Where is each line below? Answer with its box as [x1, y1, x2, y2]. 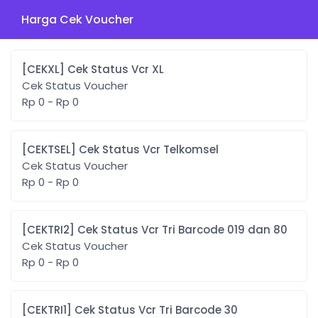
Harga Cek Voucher [21, 11, 133, 28]
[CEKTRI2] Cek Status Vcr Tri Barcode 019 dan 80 [77, 222, 287, 237]
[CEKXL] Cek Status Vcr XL [67, 62, 164, 77]
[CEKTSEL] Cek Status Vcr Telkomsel [79, 142, 219, 157]
